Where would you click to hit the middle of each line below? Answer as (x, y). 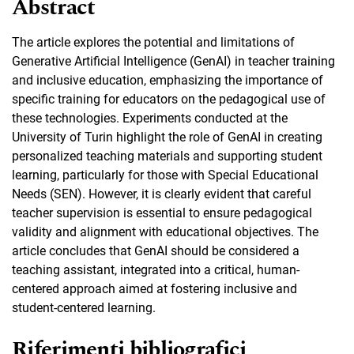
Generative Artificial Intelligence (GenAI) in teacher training (173, 61)
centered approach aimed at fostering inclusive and (154, 288)
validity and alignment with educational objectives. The (165, 232)
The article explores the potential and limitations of (153, 42)
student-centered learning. (84, 307)
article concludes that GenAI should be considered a (156, 250)
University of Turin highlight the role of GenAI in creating (167, 137)
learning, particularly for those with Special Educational (165, 175)
